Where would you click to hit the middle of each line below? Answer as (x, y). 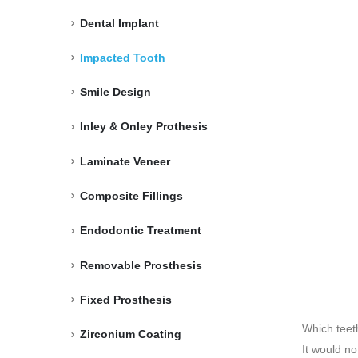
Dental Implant (119, 23)
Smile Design (115, 92)
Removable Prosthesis (141, 265)
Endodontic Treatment (141, 231)
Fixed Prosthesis (126, 299)
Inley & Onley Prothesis (144, 127)
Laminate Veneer (125, 161)
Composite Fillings (131, 196)
